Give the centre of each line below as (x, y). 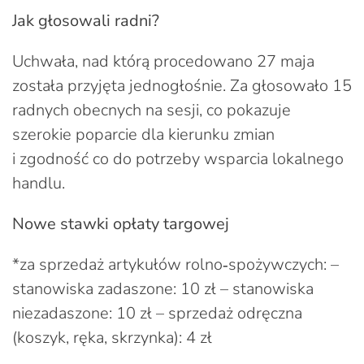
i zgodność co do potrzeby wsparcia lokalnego (178, 158)
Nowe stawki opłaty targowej (121, 223)
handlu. (39, 183)
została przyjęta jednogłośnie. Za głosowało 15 (182, 85)
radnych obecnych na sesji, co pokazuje (152, 110)
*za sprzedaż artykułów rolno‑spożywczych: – (175, 264)
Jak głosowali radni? (86, 20)
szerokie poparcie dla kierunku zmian (143, 134)
